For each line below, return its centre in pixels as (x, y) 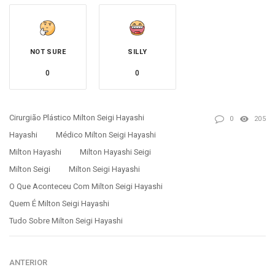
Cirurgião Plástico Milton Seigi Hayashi (77, 117)
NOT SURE (48, 52)
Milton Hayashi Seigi (115, 152)
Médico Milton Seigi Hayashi (106, 134)
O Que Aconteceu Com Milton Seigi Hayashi (86, 186)
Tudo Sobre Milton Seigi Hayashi (66, 220)
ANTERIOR (28, 262)
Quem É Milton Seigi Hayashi (59, 203)
